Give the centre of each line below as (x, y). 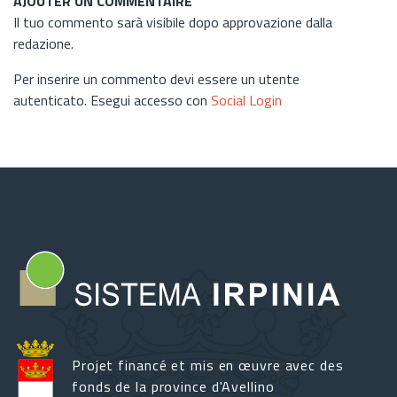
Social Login (246, 100)
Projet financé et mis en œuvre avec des (208, 366)
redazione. (43, 43)
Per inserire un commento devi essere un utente (156, 78)
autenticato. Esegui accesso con (112, 100)
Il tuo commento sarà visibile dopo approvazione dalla (173, 22)
